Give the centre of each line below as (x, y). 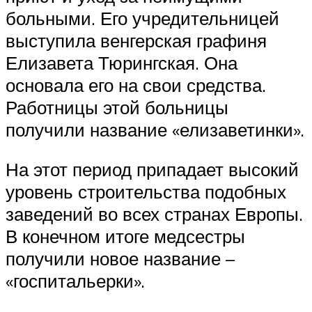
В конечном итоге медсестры (125, 236)
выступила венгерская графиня (136, 40)
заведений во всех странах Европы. (154, 214)
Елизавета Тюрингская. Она (122, 62)
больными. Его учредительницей (142, 18)
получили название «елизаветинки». (155, 129)
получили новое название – (120, 259)
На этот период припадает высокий (152, 170)
